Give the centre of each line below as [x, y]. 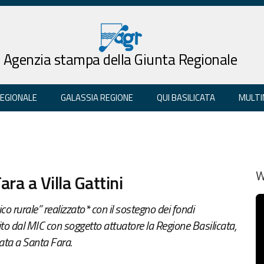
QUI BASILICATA [186, 97]
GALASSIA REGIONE [97, 97]
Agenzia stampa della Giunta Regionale [120, 59]
